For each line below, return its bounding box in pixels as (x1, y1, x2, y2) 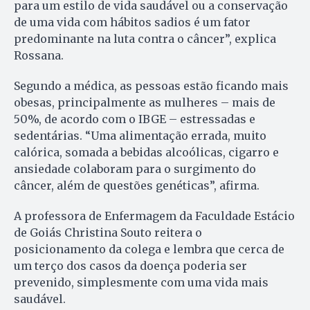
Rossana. (14, 48, 64, 63)
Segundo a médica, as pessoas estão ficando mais (14, 79, 289, 93)
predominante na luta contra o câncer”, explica (14, 32, 276, 46)
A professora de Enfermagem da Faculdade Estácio (14, 209, 295, 224)
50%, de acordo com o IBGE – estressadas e (14, 112, 255, 127)
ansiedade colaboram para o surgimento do (14, 162, 256, 176)
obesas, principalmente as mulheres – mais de (14, 95, 275, 110)
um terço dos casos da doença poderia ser (14, 259, 247, 273)
